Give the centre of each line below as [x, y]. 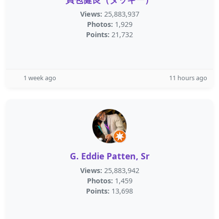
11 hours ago [188, 78]
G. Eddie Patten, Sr [109, 156]
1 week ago [40, 78]
